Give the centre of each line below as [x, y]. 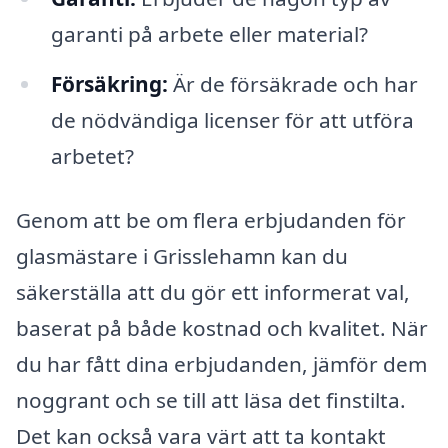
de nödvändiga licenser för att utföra [232, 120]
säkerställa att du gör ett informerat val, [213, 292]
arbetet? [92, 156]
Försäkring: [109, 84]
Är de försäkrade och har [292, 84]
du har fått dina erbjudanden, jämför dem [221, 364]
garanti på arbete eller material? [209, 34]
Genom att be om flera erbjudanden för [211, 220]
